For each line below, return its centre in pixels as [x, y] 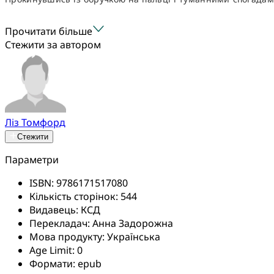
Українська [134, 236]
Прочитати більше [49, 31]
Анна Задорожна [133, 223]
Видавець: [55, 209]
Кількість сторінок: [75, 196]
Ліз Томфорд [35, 122]
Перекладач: [61, 223]
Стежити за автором [53, 44]
